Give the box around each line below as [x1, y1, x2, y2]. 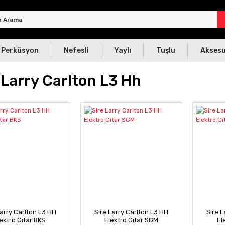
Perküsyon [1, 46, 39, 55]
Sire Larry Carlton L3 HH [94, 208, 168, 216]
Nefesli [64, 46, 89, 55]
